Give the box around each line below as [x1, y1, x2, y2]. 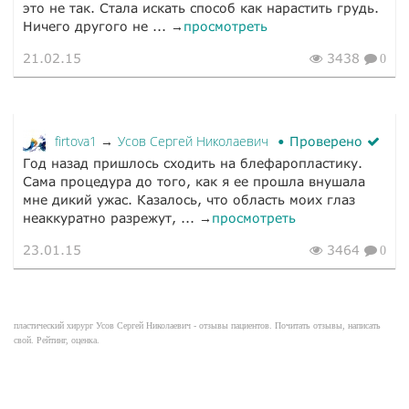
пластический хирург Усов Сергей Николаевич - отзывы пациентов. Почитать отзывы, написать [14, 320, 381, 331]
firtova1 [55, 132, 100, 151]
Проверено [285, 133, 367, 150]
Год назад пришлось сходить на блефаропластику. [23, 155, 362, 172]
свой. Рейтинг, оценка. [14, 335, 100, 346]
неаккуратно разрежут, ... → [23, 210, 212, 226]
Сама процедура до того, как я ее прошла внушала [23, 173, 365, 190]
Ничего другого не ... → [23, 18, 184, 35]
